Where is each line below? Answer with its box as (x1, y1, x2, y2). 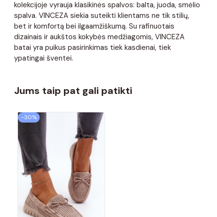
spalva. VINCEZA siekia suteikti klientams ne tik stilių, (14, 10, 189, 20)
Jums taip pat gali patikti (14, 84, 132, 97)
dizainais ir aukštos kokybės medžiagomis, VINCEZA (14, 31, 185, 42)
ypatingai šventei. (14, 53, 75, 63)
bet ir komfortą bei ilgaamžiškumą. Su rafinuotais (14, 21, 174, 31)
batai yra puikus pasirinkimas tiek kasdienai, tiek (14, 42, 171, 52)
